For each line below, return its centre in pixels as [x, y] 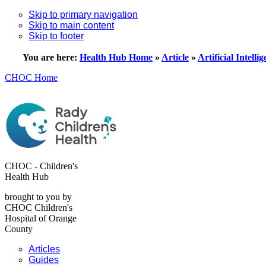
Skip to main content [71, 25]
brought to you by [38, 197]
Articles [44, 249]
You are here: [51, 57]
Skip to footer [56, 36]
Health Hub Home [116, 57]
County [19, 229]
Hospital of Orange [41, 218]
